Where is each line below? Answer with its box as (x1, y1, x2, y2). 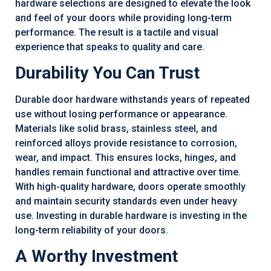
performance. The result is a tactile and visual (15, 26, 218, 38)
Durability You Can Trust (15, 62, 200, 83)
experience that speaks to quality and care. (15, 41, 204, 53)
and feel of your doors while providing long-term (15, 11, 232, 24)
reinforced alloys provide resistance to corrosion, (15, 137, 237, 149)
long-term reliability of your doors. (15, 224, 168, 236)
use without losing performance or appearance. (15, 108, 227, 120)
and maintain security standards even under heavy (15, 195, 237, 207)
